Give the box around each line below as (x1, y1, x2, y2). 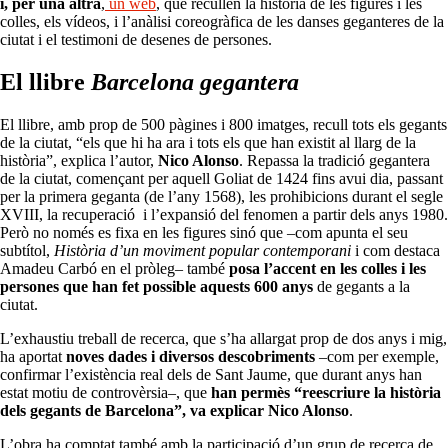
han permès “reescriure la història (211, 384, 441, 402)
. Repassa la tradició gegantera (239, 152, 430, 170)
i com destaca (351, 242, 440, 260)
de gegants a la (317, 278, 410, 296)
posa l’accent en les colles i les (229, 260, 426, 278)
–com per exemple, (315, 348, 439, 366)
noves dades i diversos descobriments (66, 348, 315, 366)
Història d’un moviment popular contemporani (54, 242, 351, 260)
